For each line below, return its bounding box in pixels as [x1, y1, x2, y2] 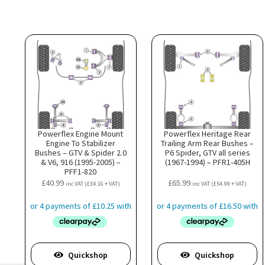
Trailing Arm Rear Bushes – [161, 137, 254, 148]
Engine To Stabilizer [46, 137, 115, 148]
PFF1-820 [64, 166, 97, 177]
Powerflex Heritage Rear [164, 128, 251, 139]
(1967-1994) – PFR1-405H [164, 156, 250, 167]
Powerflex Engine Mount [38, 128, 124, 139]
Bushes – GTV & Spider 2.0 [34, 147, 127, 158]
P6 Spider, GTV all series [164, 147, 250, 158]
